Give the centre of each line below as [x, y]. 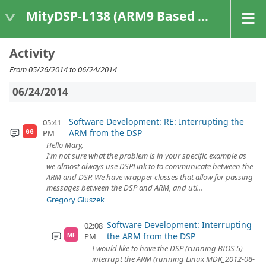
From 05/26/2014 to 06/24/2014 [63, 69]
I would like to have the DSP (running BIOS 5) [167, 248]
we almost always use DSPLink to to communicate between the [150, 166]
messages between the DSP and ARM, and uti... [124, 188]
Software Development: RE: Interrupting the [157, 121]
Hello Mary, [65, 145]
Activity [32, 53]
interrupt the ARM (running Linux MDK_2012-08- [173, 259]
